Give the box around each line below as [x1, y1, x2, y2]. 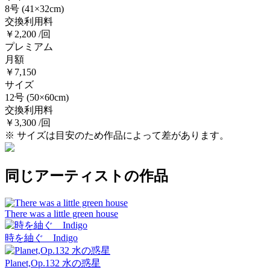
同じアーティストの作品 [5, 168, 168, 184]
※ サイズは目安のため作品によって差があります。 [5, 130, 229, 140]
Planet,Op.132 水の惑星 [5, 257, 101, 268]
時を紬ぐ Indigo [5, 232, 78, 243]
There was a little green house [5, 208, 118, 219]
